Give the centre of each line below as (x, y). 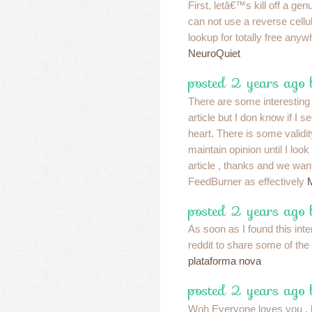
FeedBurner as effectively (248, 181)
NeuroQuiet (214, 54)
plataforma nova (225, 261)
